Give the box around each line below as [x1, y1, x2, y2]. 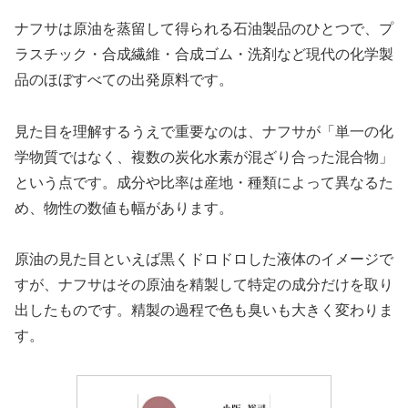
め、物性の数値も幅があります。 [15, 199, 233, 216]
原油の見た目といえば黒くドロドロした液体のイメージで [15, 251, 393, 268]
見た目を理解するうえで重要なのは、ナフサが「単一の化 [15, 123, 393, 139]
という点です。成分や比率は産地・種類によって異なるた [15, 174, 393, 190]
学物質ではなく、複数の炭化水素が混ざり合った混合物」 [15, 148, 393, 165]
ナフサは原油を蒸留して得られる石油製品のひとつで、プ [15, 20, 393, 36]
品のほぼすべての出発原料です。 [15, 71, 233, 87]
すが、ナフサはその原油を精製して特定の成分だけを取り [15, 277, 393, 293]
